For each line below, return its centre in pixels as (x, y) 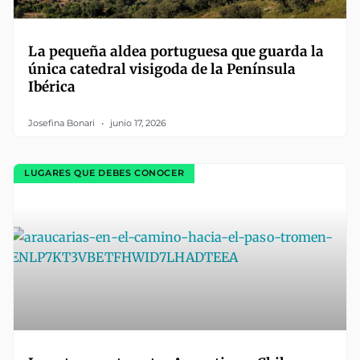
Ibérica (52, 86)
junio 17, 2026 (137, 123)
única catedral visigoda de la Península (162, 69)
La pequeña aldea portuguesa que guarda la (176, 51)
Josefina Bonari (63, 123)
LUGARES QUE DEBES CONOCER (104, 173)
